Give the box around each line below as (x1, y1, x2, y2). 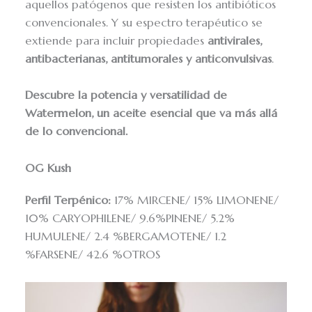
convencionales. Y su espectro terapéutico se (25, 15, 263, 31)
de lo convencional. (25, 124, 128, 139)
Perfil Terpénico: (25, 192, 111, 208)
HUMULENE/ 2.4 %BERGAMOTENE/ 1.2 (25, 228, 227, 244)
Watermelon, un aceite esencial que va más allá (25, 106, 278, 121)
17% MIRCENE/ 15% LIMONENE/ (111, 192, 279, 208)
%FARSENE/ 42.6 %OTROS (25, 247, 161, 262)
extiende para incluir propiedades (25, 33, 208, 49)
